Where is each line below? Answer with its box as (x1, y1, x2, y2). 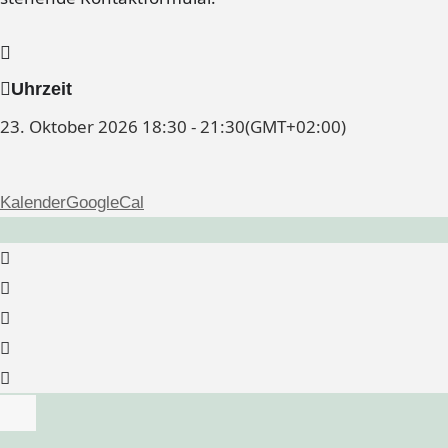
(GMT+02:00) (245, 115, 346, 139)
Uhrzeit (11, 79, 72, 100)
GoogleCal (66, 193, 144, 213)
